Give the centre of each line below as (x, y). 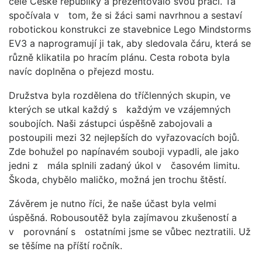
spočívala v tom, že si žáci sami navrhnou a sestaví (125, 15)
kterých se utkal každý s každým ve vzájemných (120, 109)
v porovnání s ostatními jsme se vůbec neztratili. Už (130, 232)
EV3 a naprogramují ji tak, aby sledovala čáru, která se (130, 43)
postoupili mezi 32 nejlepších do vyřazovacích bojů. (124, 137)
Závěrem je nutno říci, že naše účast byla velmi (113, 204)
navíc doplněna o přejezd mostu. (81, 71)
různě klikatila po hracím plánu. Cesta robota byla (119, 57)
